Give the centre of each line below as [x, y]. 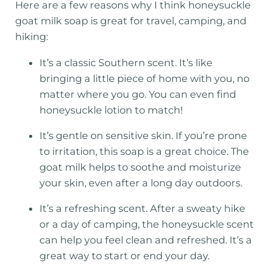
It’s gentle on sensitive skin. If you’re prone [144, 135]
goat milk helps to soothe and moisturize [141, 167]
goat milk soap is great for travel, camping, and [131, 21]
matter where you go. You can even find [138, 94]
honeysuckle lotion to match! [111, 110]
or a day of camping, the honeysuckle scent [147, 224]
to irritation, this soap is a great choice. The [144, 151]
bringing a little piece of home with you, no [145, 78]
